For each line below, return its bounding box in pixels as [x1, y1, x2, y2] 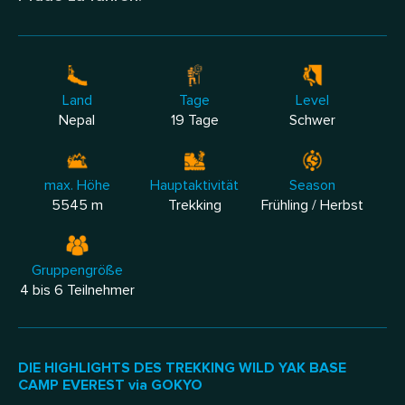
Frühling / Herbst [260, 198, 363, 212]
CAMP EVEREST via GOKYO [18, 378, 202, 392]
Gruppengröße [31, 263, 123, 278]
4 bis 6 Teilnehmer [19, 283, 135, 297]
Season [288, 178, 335, 193]
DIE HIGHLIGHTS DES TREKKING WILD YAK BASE [18, 361, 346, 375]
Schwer [288, 113, 335, 127]
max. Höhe [43, 178, 110, 193]
